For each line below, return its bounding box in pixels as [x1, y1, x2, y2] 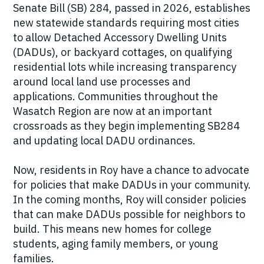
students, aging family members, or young [13, 237, 218, 251]
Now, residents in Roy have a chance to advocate [13, 163, 249, 177]
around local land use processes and [13, 75, 191, 89]
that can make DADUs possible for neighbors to [13, 207, 245, 222]
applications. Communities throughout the [13, 90, 218, 104]
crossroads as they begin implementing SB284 [13, 119, 240, 133]
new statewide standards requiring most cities [13, 16, 239, 30]
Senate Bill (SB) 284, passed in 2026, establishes [13, 1, 250, 15]
